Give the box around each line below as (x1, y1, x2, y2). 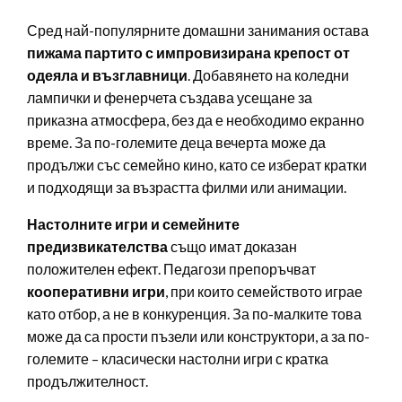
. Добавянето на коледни (188, 66, 349, 84)
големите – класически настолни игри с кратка (27, 350, 328, 368)
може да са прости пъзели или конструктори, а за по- (27, 328, 370, 345)
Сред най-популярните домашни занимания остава (27, 22, 369, 39)
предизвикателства (27, 238, 170, 256)
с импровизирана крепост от (145, 44, 350, 62)
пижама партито (27, 44, 143, 62)
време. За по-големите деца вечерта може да (27, 134, 326, 152)
